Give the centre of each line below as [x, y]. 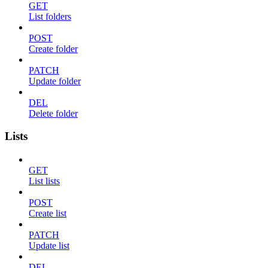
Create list [48, 213]
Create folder [53, 48]
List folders [50, 16]
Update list [49, 246]
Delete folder [53, 113]
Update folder [55, 81]
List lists [44, 181]
